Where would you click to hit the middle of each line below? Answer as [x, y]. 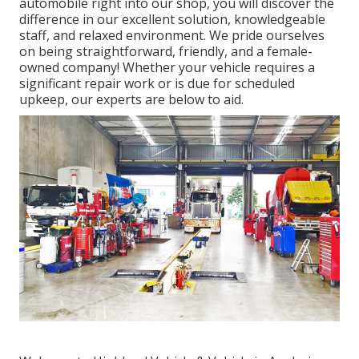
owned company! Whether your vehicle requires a [167, 68]
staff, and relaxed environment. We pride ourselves [172, 36]
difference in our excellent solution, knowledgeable [172, 20]
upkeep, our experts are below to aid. [131, 100]
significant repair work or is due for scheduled [157, 84]
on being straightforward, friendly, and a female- [166, 52]
